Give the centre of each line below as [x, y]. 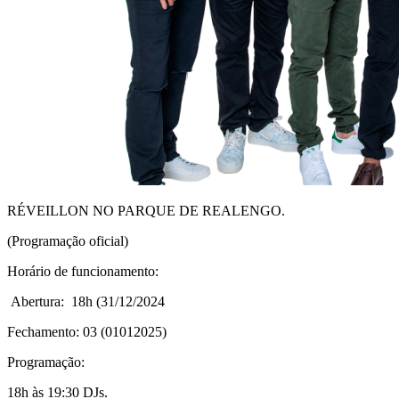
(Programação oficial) [68, 240]
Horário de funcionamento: [83, 271]
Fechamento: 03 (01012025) [87, 331]
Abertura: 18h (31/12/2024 [86, 301]
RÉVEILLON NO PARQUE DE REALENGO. [146, 210]
